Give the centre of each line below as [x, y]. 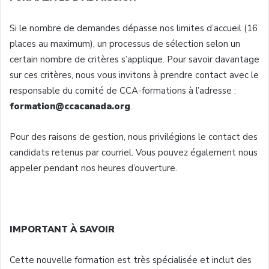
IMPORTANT [40, 229]
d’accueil [224, 28]
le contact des [227, 137]
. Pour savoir [189, 59]
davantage [237, 59]
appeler [26, 168]
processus [130, 44]
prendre [177, 75]
